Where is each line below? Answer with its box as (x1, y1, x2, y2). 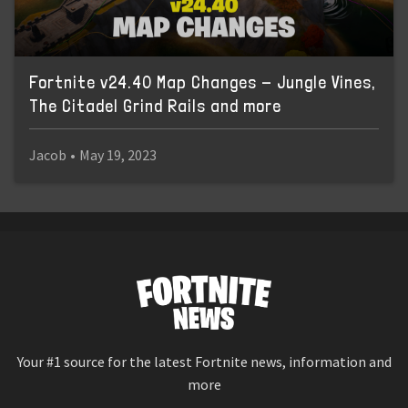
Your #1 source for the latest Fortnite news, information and (16, 352, 392, 372)
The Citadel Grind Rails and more (29, 95, 281, 117)
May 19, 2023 (79, 146, 157, 165)
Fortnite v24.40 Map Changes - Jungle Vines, (29, 71, 375, 93)
